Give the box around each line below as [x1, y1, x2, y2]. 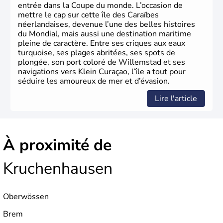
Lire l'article [155, 93, 197, 105]
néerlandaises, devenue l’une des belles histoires [18, 19, 195, 30]
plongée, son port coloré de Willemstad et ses [18, 57, 185, 68]
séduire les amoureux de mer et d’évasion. [18, 76, 170, 87]
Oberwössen [3, 191, 49, 203]
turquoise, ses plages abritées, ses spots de [18, 47, 175, 59]
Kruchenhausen [3, 158, 112, 180]
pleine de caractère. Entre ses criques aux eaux [18, 38, 185, 49]
